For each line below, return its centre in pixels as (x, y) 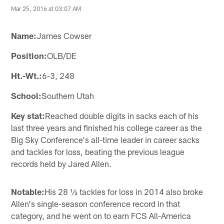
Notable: (28, 191)
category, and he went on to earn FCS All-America (101, 215)
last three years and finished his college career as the (107, 127)
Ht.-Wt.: (27, 75)
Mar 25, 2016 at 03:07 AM (46, 8)
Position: (29, 55)
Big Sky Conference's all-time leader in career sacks (105, 139)
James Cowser (64, 35)
